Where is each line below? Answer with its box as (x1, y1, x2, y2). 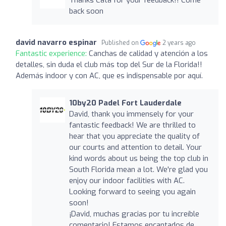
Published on (101, 38, 140, 47)
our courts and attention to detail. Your (69, 142, 202, 152)
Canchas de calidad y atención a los (89, 48, 208, 59)
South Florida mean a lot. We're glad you (69, 164, 208, 175)
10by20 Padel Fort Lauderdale (69, 97, 182, 108)
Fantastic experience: (16, 48, 89, 59)
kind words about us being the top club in (69, 153, 208, 163)
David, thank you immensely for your (69, 108, 194, 119)
